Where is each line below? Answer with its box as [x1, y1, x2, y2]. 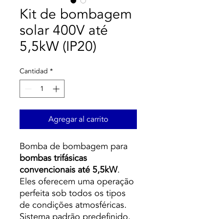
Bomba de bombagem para [20, 140, 128, 153]
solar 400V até [20, 21, 108, 40]
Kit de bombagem [20, 5, 132, 23]
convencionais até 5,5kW [20, 164, 117, 176]
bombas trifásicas [20, 152, 87, 164]
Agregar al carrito [48, 114, 108, 125]
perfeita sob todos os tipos [20, 187, 126, 199]
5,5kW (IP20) [20, 37, 96, 56]
